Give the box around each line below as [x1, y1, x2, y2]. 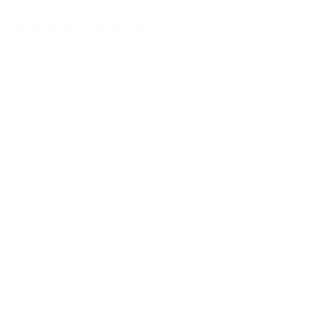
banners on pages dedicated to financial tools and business [14, 112, 280, 125]
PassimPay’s [204, 201, 262, 215]
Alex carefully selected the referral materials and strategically [14, 53, 290, 67]
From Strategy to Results [14, 22, 151, 37]
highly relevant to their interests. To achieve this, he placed [14, 97, 281, 110]
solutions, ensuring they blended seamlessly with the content [14, 126, 288, 140]
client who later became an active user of [14, 201, 204, 215]
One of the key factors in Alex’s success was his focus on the [14, 172, 292, 185]
